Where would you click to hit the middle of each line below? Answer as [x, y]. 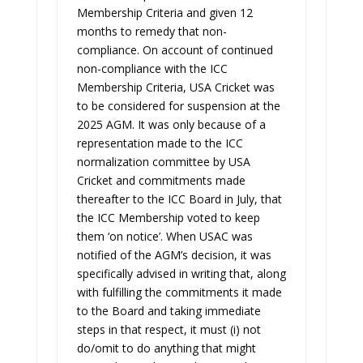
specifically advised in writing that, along [181, 273]
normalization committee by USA [163, 162]
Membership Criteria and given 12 [164, 13]
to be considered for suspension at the [178, 106]
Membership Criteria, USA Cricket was [175, 87]
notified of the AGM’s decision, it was [174, 255]
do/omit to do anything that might [166, 348]
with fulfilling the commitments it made [179, 292]
